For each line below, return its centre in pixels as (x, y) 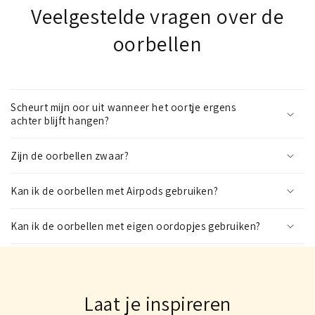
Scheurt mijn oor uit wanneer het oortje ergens (123, 107)
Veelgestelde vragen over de (157, 16)
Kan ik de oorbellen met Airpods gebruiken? (115, 191)
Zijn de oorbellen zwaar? (70, 155)
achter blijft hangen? (60, 120)
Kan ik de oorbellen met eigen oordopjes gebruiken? (136, 226)
